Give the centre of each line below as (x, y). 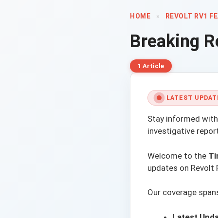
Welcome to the (178, 155)
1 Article (151, 66)
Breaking (167, 41)
